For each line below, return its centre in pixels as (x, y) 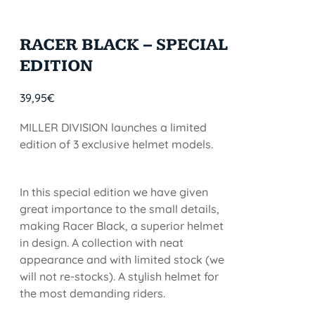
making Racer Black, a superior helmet (122, 226)
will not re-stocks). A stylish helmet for (120, 276)
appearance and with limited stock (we (122, 259)
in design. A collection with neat (102, 243)
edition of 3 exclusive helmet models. (117, 144)
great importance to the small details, (120, 209)
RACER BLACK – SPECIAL (124, 45)
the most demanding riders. (93, 293)
